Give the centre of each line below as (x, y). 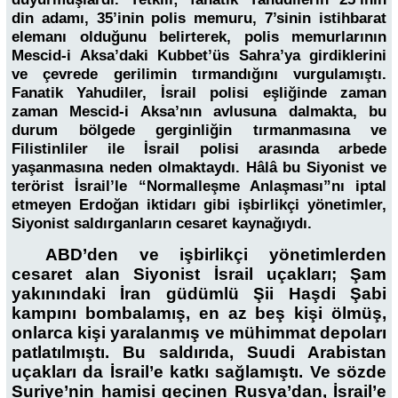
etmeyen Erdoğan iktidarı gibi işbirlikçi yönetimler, (199, 204)
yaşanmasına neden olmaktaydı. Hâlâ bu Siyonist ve (199, 167)
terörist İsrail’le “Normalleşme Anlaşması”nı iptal (199, 186)
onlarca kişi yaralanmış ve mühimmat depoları (199, 333)
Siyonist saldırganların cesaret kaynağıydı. (162, 223)
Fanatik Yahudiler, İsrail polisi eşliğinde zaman (199, 92)
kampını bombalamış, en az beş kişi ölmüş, (199, 314)
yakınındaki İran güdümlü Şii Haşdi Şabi (199, 294)
